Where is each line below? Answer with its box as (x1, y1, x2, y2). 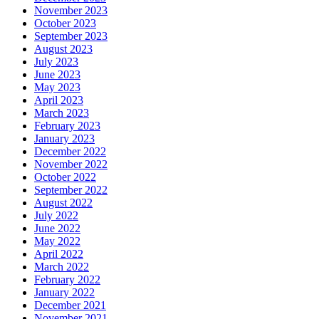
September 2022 (34, 184, 108, 197)
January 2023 (34, 132, 95, 145)
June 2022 (34, 222, 80, 235)
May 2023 (34, 81, 80, 94)
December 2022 (34, 145, 106, 158)
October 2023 (34, 17, 96, 30)
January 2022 (34, 286, 95, 299)
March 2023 (34, 107, 89, 120)
